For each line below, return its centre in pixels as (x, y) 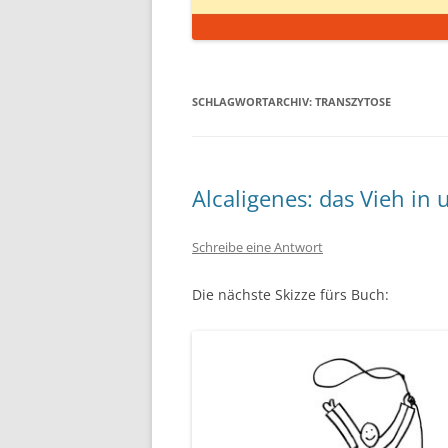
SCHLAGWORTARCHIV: (253, 101)
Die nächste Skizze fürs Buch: (290, 294)
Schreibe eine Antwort (257, 247)
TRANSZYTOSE (353, 101)
